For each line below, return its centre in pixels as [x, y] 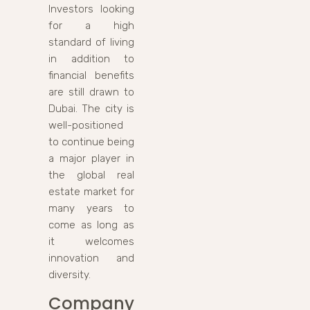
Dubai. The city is [91, 108]
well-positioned [86, 125]
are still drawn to [91, 92]
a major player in [91, 158]
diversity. [70, 274]
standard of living [91, 42]
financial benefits [91, 75]
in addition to [91, 58]
